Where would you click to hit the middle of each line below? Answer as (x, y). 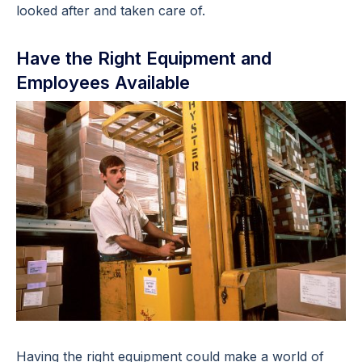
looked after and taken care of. (111, 10)
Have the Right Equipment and (144, 58)
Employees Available (103, 82)
